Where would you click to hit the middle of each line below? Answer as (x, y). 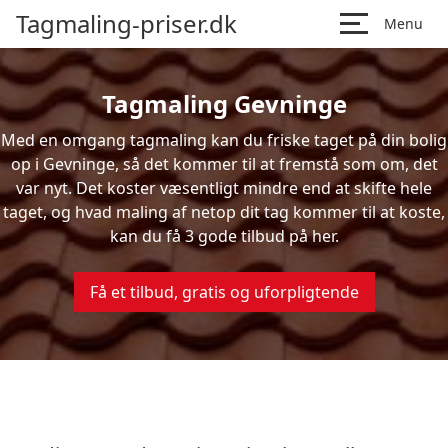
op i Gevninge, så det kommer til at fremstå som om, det (224, 164)
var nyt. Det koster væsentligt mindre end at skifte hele (224, 188)
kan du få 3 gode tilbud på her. (224, 236)
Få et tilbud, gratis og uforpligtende (224, 292)
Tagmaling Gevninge (224, 103)
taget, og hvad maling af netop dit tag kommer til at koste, (224, 212)
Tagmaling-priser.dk (126, 23)
